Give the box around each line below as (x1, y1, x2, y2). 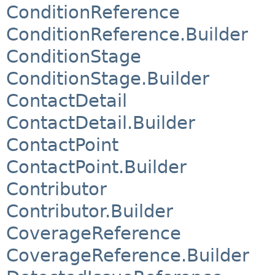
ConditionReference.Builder (6, 23, 248, 45)
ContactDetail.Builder (6, 112, 195, 133)
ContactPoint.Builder (6, 156, 187, 177)
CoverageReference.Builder (6, 244, 249, 266)
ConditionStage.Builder (6, 68, 209, 89)
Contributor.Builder (6, 200, 173, 222)
